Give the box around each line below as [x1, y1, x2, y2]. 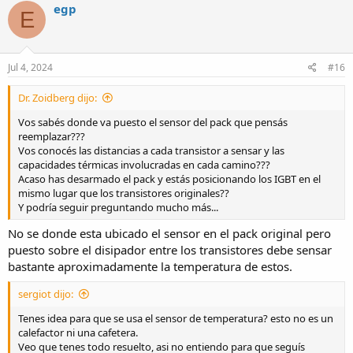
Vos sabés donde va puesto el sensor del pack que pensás [18, 114, 288, 129]
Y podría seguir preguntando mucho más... [18, 199, 218, 214]
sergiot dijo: [18, 286, 73, 301]
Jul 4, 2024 [8, 60, 53, 74]
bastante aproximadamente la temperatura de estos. [8, 258, 292, 274]
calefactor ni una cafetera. [18, 325, 138, 340]
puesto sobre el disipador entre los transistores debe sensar [8, 242, 332, 258]
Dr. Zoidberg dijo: [18, 90, 97, 105]
